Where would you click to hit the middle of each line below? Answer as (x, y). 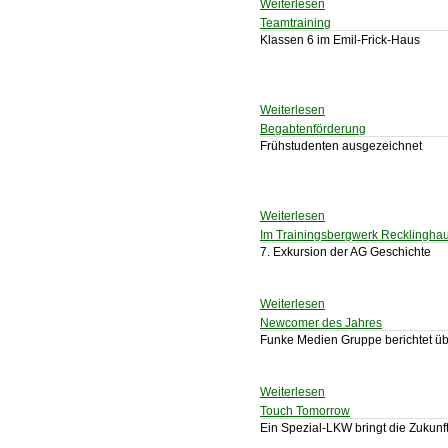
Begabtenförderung (313, 129)
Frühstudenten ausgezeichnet (341, 146)
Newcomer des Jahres (321, 323)
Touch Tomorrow (305, 411)
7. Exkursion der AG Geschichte (345, 252)
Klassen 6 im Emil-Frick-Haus (340, 40)
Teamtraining (295, 23)
